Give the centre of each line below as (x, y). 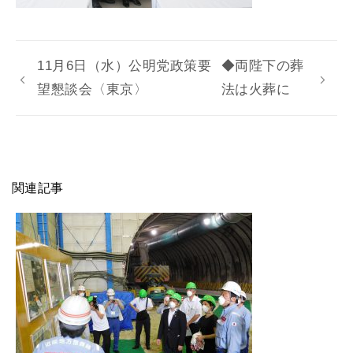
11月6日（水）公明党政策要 (124, 66)
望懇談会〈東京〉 (93, 89)
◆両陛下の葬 (262, 66)
